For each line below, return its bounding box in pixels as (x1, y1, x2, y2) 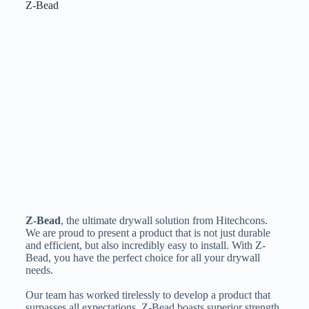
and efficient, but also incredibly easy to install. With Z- (25, 239, 266, 252)
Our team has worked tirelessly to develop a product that (25, 289, 270, 301)
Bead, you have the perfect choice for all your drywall (25, 252, 260, 264)
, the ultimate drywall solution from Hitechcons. (60, 215, 268, 227)
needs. (25, 264, 53, 277)
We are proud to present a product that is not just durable (25, 227, 270, 239)
